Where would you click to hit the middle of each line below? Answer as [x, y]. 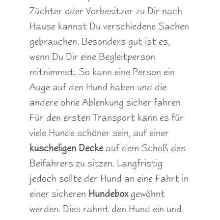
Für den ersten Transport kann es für [107, 117]
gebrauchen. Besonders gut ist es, [100, 41]
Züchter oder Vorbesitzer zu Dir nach [106, 11]
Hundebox [110, 193]
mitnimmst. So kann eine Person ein [102, 71]
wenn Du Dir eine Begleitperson [92, 56]
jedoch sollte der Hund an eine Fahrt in [109, 178]
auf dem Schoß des [144, 148]
